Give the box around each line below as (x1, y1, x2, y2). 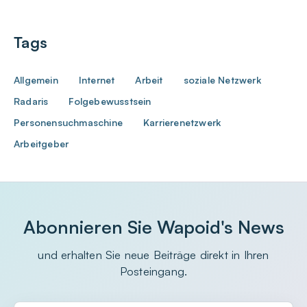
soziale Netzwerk (183, 74, 261, 86)
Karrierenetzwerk (143, 116, 221, 128)
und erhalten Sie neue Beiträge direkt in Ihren (38, 247, 269, 262)
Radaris (14, 95, 49, 107)
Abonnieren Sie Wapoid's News (23, 215, 284, 238)
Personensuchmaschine (14, 116, 123, 128)
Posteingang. (119, 264, 188, 278)
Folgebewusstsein (69, 95, 151, 107)
